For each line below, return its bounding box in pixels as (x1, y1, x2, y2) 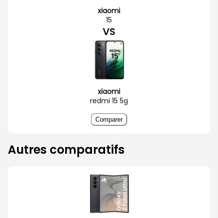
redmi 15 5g (90, 95, 128, 106)
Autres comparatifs (8, 141, 125, 158)
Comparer (95, 115, 123, 123)
